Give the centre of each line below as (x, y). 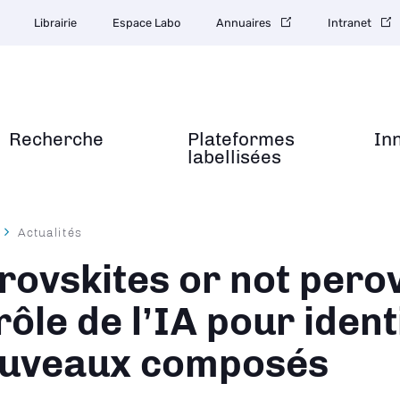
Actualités (50, 232)
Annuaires (244, 23)
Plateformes (241, 139)
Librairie (55, 23)
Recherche (56, 139)
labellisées (234, 157)
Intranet (350, 23)
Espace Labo (146, 23)
